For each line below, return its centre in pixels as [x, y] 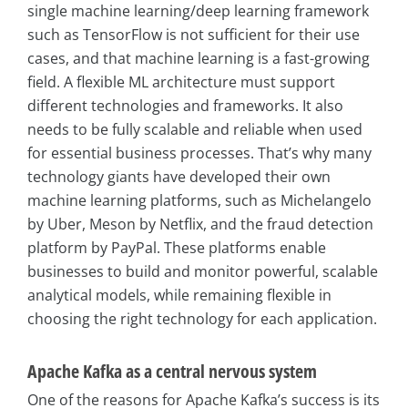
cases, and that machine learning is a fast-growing [199, 59]
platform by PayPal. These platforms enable [177, 248]
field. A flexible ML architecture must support [181, 82]
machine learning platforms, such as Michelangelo [199, 201]
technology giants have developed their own [179, 177]
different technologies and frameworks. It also [185, 106]
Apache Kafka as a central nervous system [172, 372]
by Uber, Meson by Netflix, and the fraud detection [200, 224]
